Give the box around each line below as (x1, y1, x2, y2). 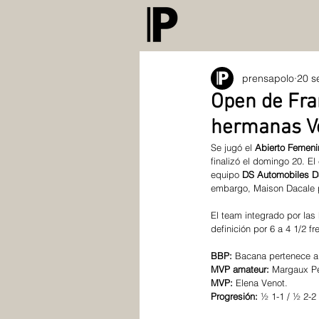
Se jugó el (211, 142, 255, 153)
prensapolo (242, 71, 294, 85)
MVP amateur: (211, 263, 269, 275)
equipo (211, 169, 242, 180)
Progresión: (211, 291, 258, 302)
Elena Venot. (236, 277, 288, 288)
